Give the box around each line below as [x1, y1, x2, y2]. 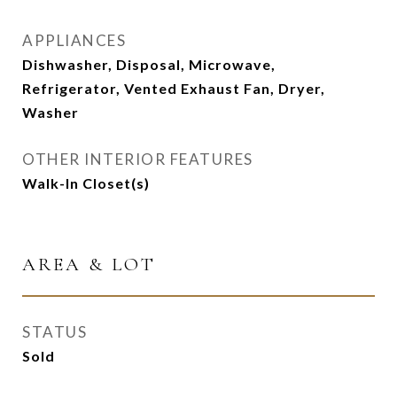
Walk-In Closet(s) [22, 175, 150, 191]
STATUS [22, 323, 87, 341]
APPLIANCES [22, 31, 126, 50]
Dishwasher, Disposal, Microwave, [22, 56, 276, 73]
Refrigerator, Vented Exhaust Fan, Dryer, [22, 80, 325, 97]
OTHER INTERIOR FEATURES [22, 150, 253, 168]
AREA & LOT [22, 253, 156, 276]
